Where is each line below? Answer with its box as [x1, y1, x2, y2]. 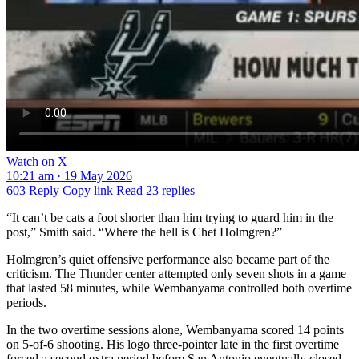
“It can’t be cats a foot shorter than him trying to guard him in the [6, 211, 333, 225]
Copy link [63, 184, 113, 198]
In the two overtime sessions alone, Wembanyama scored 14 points [6, 323, 344, 337]
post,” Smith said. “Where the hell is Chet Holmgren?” [6, 225, 282, 240]
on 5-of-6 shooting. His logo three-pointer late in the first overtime [6, 337, 339, 352]
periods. [6, 296, 46, 310]
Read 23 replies [116, 184, 195, 198]
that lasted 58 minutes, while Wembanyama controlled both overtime [6, 281, 352, 296]
